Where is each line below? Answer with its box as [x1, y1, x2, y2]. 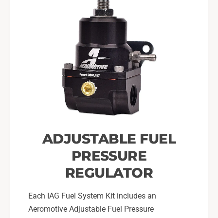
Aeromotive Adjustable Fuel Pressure [28, 204, 154, 214]
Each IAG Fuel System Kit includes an [28, 191, 157, 200]
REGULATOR [65, 164, 153, 181]
